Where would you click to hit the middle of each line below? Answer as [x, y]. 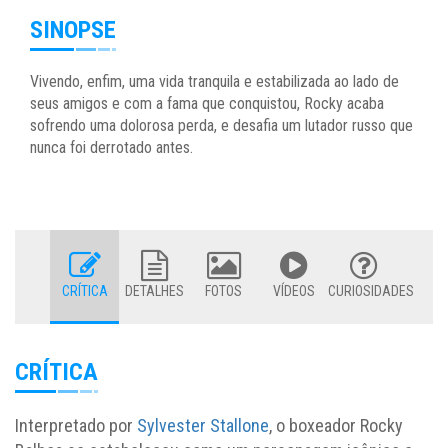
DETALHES [154, 291]
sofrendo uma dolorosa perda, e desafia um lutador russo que [221, 126]
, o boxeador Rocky [336, 426]
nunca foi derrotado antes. [111, 148]
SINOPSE [73, 30]
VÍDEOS [293, 291]
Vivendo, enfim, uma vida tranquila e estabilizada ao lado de [214, 82]
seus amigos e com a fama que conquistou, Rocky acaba [207, 104]
